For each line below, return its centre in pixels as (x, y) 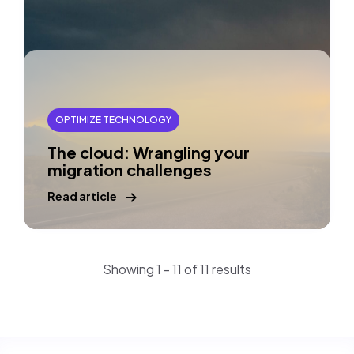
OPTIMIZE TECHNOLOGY (113, 120)
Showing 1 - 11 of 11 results (177, 269)
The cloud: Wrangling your (149, 152)
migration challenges (130, 169)
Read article (82, 196)
